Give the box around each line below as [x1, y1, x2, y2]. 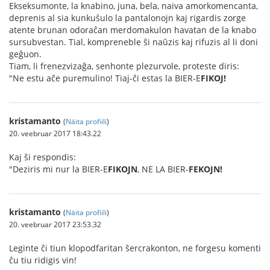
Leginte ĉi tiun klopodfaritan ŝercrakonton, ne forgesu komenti [9, 242, 261, 254]
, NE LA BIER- [137, 163, 189, 175]
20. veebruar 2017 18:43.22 [9, 128, 101, 138]
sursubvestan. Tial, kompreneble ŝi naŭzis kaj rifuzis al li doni [9, 36, 258, 48]
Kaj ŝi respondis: [9, 151, 76, 163]
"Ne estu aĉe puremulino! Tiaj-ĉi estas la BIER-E [9, 72, 201, 84]
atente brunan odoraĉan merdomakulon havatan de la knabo [9, 24, 256, 36]
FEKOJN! [189, 163, 222, 175]
